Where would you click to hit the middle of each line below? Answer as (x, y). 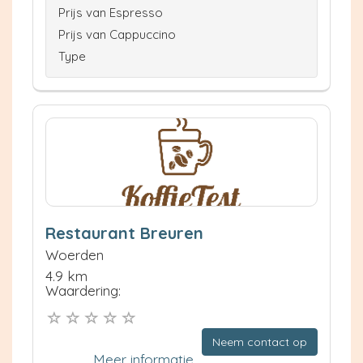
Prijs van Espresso (111, 13)
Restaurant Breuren (124, 233)
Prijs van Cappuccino (117, 35)
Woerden (75, 255)
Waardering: (83, 291)
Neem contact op (260, 342)
